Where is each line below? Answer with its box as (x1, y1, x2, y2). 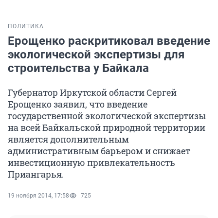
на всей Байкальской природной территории (8, 122, 205, 134)
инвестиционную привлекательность (8, 157, 175, 169)
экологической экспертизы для (8, 48, 184, 62)
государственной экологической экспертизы (8, 110, 206, 122)
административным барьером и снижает (8, 145, 190, 157)
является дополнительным (8, 133, 129, 145)
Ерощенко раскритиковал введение (8, 34, 210, 48)
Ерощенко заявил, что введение (8, 98, 147, 110)
